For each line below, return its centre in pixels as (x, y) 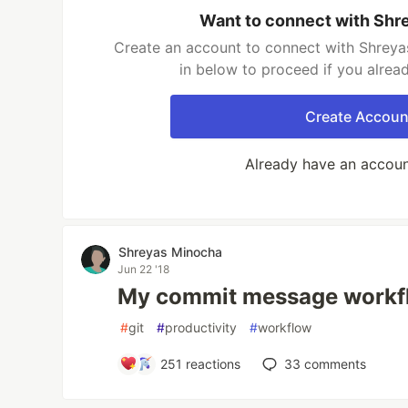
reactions (212, 363)
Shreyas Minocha (171, 251)
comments (334, 363)
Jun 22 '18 (144, 269)
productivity (201, 327)
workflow (285, 327)
